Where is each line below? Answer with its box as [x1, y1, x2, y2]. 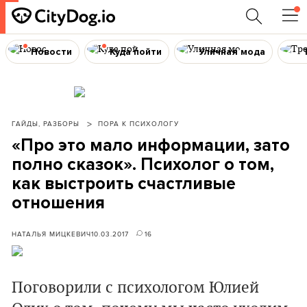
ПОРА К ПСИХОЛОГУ [98, 119, 179, 128]
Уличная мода [199, 45, 266, 58]
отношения [12, 193, 105, 213]
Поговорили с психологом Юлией [12, 278, 259, 297]
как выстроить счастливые [12, 173, 236, 194]
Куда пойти [109, 45, 162, 58]
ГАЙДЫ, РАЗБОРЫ [12, 119, 79, 128]
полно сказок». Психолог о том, [12, 154, 274, 175]
